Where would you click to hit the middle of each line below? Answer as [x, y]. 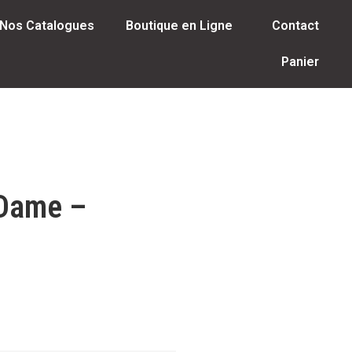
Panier [300, 62]
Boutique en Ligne [179, 26]
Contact [295, 26]
